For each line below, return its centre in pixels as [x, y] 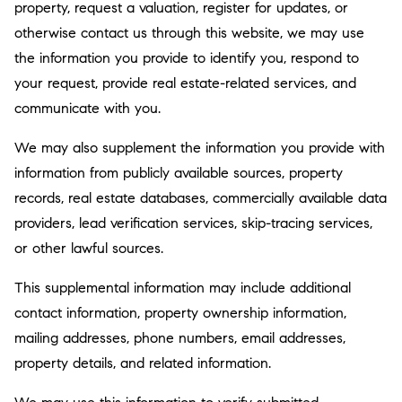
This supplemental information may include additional [183, 288]
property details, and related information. [143, 363]
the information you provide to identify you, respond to [187, 58]
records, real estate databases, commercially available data [201, 198]
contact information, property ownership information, [180, 313]
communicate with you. [87, 108]
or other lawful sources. [89, 248]
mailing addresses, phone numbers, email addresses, [180, 338]
